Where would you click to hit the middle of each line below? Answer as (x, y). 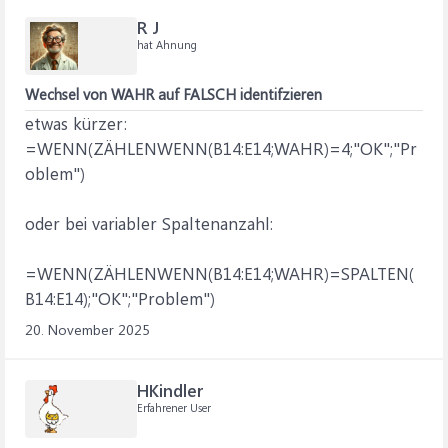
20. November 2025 (87, 329)
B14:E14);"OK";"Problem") (120, 298)
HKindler (170, 390)
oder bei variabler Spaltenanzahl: (149, 223)
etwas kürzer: (76, 123)
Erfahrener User (174, 407)
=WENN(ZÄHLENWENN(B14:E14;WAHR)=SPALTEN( (219, 273)
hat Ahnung (167, 44)
